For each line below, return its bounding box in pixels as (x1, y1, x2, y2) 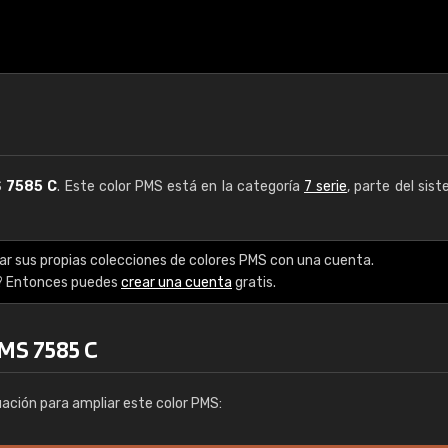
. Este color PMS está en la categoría (57, 178, 305, 195)
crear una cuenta (121, 274, 232, 291)
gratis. (232, 274, 276, 291)
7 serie (304, 178, 348, 195)
